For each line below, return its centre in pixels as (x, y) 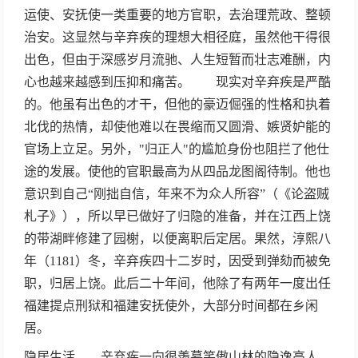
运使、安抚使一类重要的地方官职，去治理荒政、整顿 (177, 15)
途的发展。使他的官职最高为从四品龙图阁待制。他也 (177, 171)
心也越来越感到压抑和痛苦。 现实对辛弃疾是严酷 (177, 82)
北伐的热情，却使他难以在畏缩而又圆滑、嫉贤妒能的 (177, 127)
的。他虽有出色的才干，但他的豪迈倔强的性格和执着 (177, 104)
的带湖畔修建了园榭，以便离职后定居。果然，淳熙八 (177, 239)
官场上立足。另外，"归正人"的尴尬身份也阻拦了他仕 (177, 149)
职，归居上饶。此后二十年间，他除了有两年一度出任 (177, 283)
